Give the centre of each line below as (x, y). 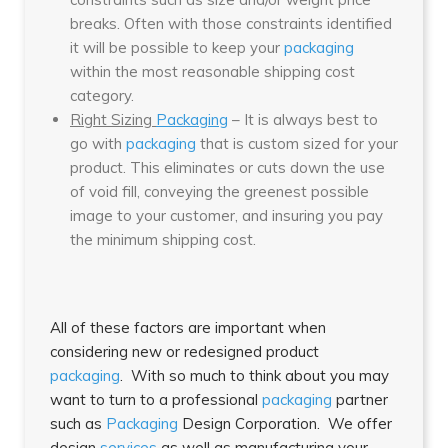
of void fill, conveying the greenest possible (219, 191)
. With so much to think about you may (254, 375)
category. (102, 95)
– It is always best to (303, 119)
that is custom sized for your (297, 143)
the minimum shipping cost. (163, 239)
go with (98, 143)
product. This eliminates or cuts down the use (227, 167)
